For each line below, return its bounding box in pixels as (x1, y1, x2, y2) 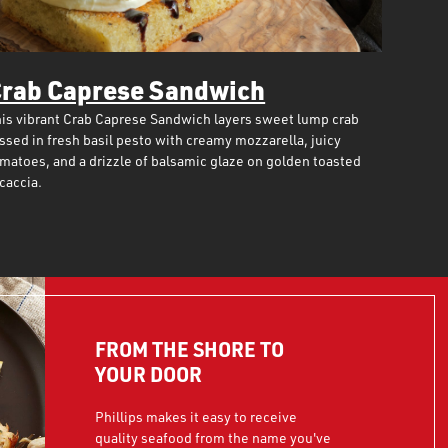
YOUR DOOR (94, 361, 202, 387)
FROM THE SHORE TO (94, 336, 284, 362)
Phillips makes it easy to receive (94, 407, 297, 426)
